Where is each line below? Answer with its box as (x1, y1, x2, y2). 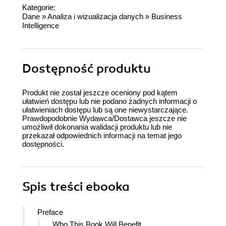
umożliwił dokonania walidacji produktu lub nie (22, 123, 172, 132)
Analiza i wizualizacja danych (47, 12, 143, 21)
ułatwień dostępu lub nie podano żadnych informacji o (22, 97, 197, 106)
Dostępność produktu (22, 61, 151, 77)
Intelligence (22, 21, 59, 30)
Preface (37, 208, 63, 217)
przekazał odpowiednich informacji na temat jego (22, 131, 182, 140)
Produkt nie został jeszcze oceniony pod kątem (22, 88, 178, 97)
